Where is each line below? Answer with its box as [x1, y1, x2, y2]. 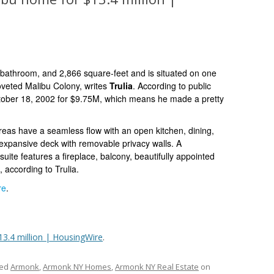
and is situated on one [131, 67, 217, 79]
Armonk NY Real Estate [115, 261, 199, 272]
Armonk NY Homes [43, 261, 111, 272]
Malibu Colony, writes [25, 80, 109, 92]
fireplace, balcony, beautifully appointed [62, 150, 215, 162]
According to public [135, 80, 211, 92]
